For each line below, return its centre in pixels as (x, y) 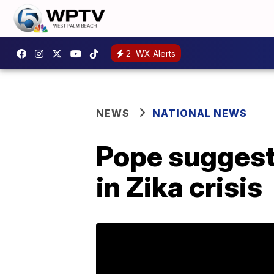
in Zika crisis (179, 187)
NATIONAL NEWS (200, 113)
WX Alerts (154, 53)
